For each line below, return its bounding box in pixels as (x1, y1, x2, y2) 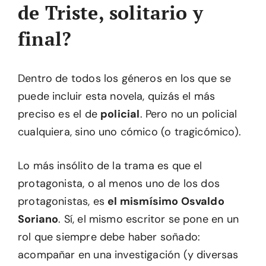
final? (18, 26, 72, 51)
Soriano (18, 212, 59, 226)
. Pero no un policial (140, 107, 237, 121)
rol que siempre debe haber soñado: (18, 230, 201, 244)
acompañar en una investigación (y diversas (18, 248, 239, 262)
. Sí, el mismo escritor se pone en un (58, 212, 239, 226)
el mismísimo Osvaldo (107, 194, 224, 208)
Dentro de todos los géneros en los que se (18, 71, 232, 85)
